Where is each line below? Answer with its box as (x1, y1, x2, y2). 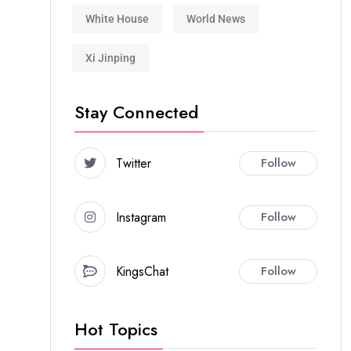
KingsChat (116, 262, 168, 280)
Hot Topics (74, 317, 157, 342)
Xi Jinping (85, 51, 136, 64)
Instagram (116, 208, 166, 226)
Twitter (116, 154, 151, 172)
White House (85, 12, 149, 25)
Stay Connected (74, 100, 198, 125)
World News (186, 12, 245, 25)
